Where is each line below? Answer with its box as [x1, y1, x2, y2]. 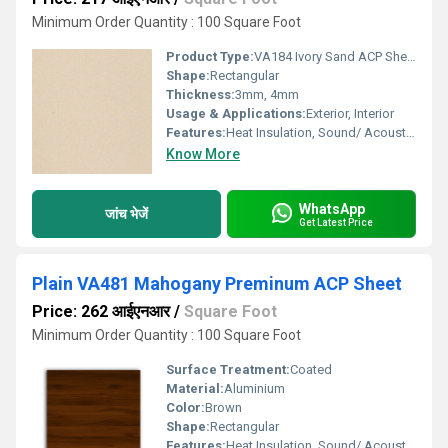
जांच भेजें [105, 205, 148, 222]
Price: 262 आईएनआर [32, 302, 170, 321]
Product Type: [166, 49, 254, 64]
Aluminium [224, 381, 285, 396]
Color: [166, 400, 205, 415]
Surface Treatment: [166, 362, 290, 377]
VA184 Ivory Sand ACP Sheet [254, 49, 407, 64]
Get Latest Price [299, 216, 373, 228]
